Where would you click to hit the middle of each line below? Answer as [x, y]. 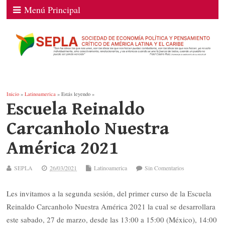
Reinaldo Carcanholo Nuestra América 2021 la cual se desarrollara [111, 207]
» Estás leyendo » [75, 94]
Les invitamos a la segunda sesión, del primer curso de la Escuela [109, 194]
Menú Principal [52, 10]
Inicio [13, 94]
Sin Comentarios [165, 168]
